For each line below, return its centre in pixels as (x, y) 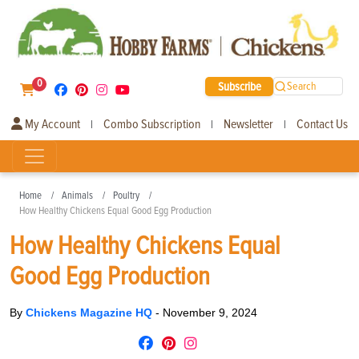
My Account (51, 124)
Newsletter (248, 124)
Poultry (126, 195)
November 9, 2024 (210, 312)
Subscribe (239, 86)
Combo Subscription (152, 124)
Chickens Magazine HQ (91, 312)
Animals (77, 195)
